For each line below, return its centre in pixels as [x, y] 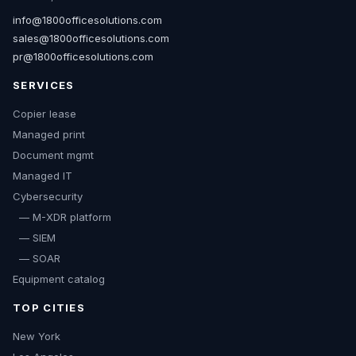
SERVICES [44, 85]
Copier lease [44, 114]
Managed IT [43, 176]
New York [37, 337]
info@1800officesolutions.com [87, 20]
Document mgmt [53, 155]
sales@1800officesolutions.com [91, 39]
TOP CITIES [49, 308]
